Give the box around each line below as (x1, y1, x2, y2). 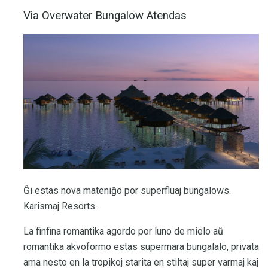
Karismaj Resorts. (23, 200, 97, 212)
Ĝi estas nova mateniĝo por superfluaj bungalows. (23, 184, 231, 196)
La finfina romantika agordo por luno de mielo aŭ (23, 225, 223, 237)
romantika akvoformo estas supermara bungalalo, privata (23, 240, 259, 252)
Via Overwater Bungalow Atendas (23, 8, 187, 22)
